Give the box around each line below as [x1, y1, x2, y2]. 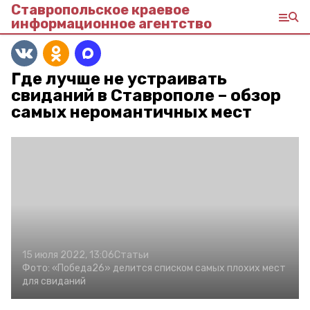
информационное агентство [11, 15, 212, 32]
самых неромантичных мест [11, 102, 252, 122]
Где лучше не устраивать [11, 69, 227, 89]
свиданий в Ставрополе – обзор [11, 86, 281, 105]
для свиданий [22, 275, 86, 287]
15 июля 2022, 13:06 [22, 249, 114, 261]
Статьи [114, 249, 149, 261]
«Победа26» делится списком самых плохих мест [52, 262, 286, 274]
